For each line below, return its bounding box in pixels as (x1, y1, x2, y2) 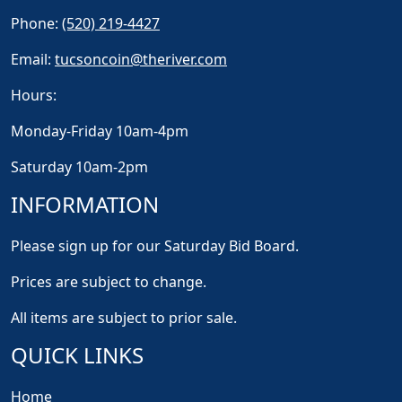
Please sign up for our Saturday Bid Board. (11, 236, 299, 256)
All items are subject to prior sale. (11, 308, 237, 328)
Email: (11, 49, 55, 69)
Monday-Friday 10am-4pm (11, 121, 188, 141)
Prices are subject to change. (11, 272, 206, 292)
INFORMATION (11, 189, 159, 219)
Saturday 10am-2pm (11, 157, 148, 177)
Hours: (11, 85, 57, 105)
